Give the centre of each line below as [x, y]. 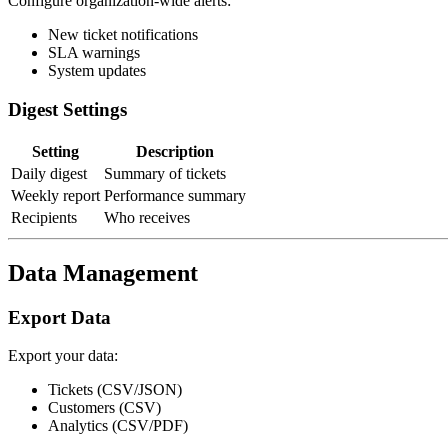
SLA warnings [94, 53]
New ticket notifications [123, 35]
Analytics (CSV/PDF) [118, 426]
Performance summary [175, 195]
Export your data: [63, 356]
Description [175, 151]
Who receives [147, 217]
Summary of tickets [165, 173]
